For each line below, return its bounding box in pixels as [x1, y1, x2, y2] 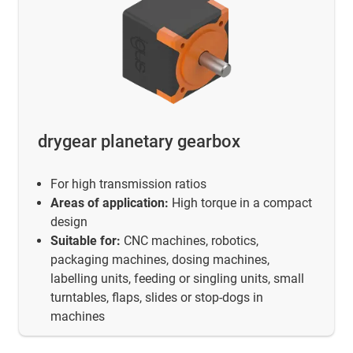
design [50, 214, 87, 229]
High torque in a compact [169, 195, 312, 210]
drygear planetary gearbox [38, 131, 240, 151]
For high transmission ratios [50, 176, 206, 191]
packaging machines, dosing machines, [50, 251, 269, 267]
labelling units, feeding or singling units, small [50, 270, 304, 286]
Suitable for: [50, 232, 121, 248]
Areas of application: [50, 195, 169, 210]
